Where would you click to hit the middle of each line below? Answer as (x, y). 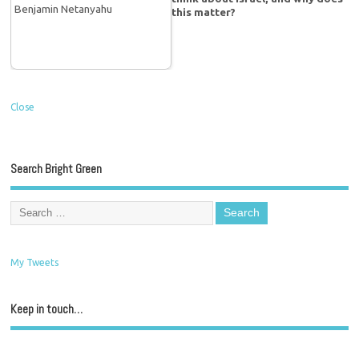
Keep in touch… (47, 309)
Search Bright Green (56, 169)
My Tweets (35, 263)
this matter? (204, 12)
